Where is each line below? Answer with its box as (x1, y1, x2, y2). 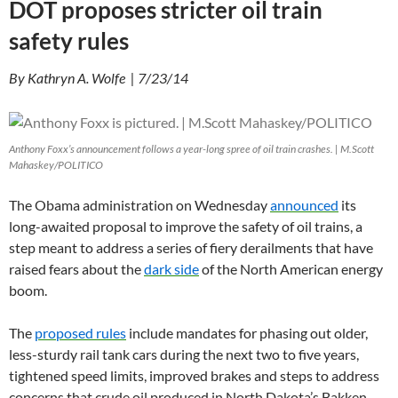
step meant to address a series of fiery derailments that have (9, 238, 373, 256)
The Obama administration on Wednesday (9, 195, 270, 213)
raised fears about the (9, 259, 144, 277)
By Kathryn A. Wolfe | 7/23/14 (9, 68, 188, 86)
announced (270, 195, 338, 213)
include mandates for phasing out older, (126, 323, 368, 341)
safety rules (9, 26, 129, 55)
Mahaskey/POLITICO (9, 157, 103, 171)
